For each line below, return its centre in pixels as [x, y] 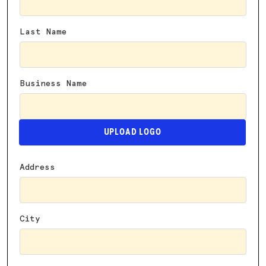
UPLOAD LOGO [132, 132]
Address [37, 167]
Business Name [53, 83]
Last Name [43, 32]
